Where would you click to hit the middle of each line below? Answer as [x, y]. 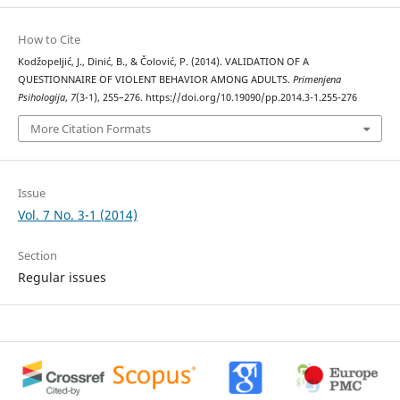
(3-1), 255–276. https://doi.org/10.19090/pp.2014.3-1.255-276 [216, 97]
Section [37, 255]
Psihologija [41, 97]
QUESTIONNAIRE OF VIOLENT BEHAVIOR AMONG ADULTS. [155, 79]
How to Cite [49, 39]
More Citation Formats [90, 129]
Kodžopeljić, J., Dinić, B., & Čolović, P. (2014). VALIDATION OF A [163, 61]
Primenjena [317, 79]
